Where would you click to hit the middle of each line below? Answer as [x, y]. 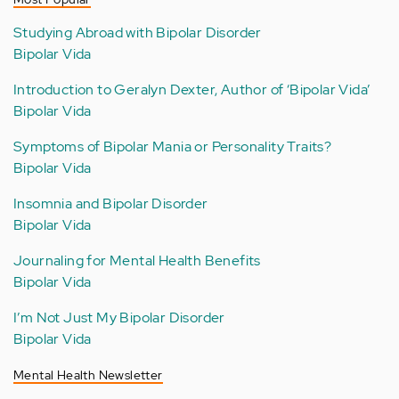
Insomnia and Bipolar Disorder [111, 204]
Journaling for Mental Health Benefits [137, 261]
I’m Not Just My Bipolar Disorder [119, 318]
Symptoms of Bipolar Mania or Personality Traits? [173, 147]
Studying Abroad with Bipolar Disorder [138, 33]
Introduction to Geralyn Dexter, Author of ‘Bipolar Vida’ [192, 90]
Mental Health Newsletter [88, 375]
